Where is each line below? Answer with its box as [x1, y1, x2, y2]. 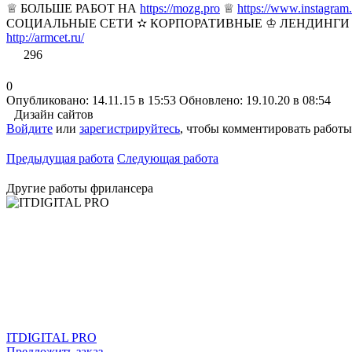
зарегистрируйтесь [79, 121, 180, 135]
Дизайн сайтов [14, 107, 93, 121]
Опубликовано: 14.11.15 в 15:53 [6, 93, 176, 107]
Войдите [6, 121, 53, 135]
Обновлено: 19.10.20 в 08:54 [179, 93, 331, 107]
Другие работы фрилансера [6, 181, 153, 195]
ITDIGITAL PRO [6, 330, 97, 344]
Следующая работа [117, 151, 218, 165]
